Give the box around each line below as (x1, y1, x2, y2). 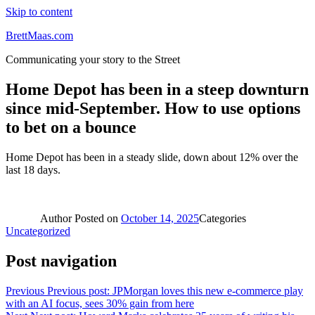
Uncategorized (6, 224, 70, 237)
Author (40, 212, 75, 224)
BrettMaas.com (6, 30, 73, 41)
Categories (199, 212, 246, 224)
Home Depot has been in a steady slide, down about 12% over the (6, 150, 298, 163)
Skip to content (6, 6, 72, 18)
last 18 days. (6, 163, 60, 176)
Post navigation (6, 251, 117, 270)
